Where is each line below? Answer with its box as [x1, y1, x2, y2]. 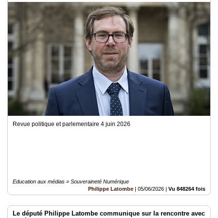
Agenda [3, 16, 24, 22]
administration [3, 91, 43, 98]
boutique [3, 98, 27, 105]
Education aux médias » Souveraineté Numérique [13, 179, 129, 184]
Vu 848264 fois [168, 186, 205, 192]
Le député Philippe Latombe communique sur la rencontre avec [13, 210, 205, 217]
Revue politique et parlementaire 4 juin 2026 [13, 121, 130, 127]
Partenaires [3, 41, 36, 48]
